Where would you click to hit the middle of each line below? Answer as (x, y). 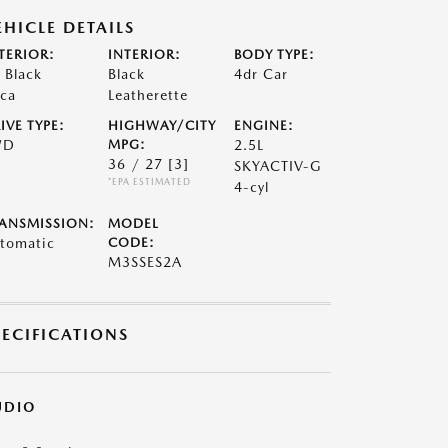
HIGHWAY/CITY (161, 125)
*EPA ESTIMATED (149, 181)
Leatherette (147, 95)
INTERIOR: (144, 54)
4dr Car (261, 74)
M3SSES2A (144, 262)
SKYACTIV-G (278, 166)
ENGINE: (264, 125)
